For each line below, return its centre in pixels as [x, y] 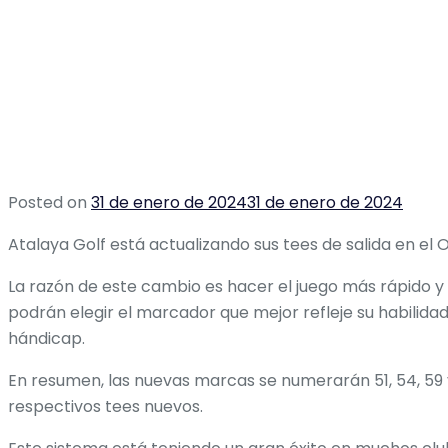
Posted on [49, 202]
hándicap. [46, 338]
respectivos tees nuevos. [105, 406]
